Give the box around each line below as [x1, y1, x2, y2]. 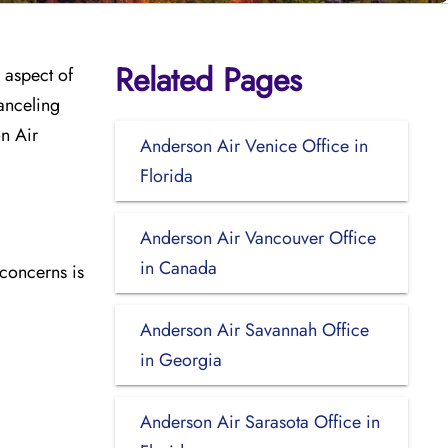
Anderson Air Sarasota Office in [139, 408, 380, 435]
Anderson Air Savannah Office [139, 316, 369, 343]
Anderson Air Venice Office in [139, 132, 368, 159]
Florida [139, 162, 193, 189]
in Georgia [139, 346, 222, 373]
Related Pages [114, 56, 302, 103]
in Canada [139, 254, 217, 281]
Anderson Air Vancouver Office [139, 224, 376, 251]
